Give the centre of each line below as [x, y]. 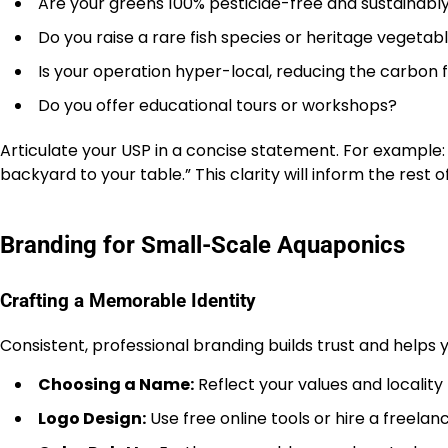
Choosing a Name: [116, 384]
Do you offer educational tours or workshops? [217, 106]
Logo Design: [92, 418]
